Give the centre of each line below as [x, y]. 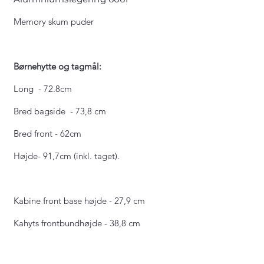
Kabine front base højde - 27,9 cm [79, 201]
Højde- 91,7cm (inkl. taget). [67, 156]
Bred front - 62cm [49, 133]
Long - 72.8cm [44, 89]
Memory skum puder [54, 22]
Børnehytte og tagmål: [59, 66]
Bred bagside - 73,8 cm [60, 111]
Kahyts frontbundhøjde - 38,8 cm [77, 223]
